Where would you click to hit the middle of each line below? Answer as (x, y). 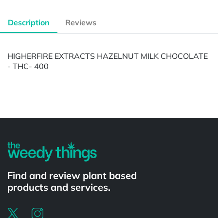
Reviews (81, 23)
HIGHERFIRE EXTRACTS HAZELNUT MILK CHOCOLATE (108, 56)
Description (29, 23)
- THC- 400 (28, 66)
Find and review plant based (72, 175)
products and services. (59, 187)
